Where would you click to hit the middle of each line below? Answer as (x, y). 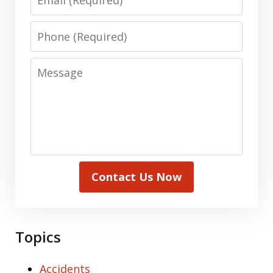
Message (54, 66)
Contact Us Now (136, 177)
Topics (38, 237)
